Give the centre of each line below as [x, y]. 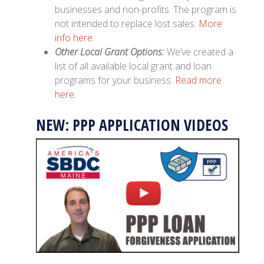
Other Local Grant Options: [111, 52]
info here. [75, 38]
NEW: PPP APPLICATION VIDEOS [132, 125]
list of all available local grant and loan [133, 66]
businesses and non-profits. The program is [146, 10]
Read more [199, 80]
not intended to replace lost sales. [127, 24]
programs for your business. [115, 80]
